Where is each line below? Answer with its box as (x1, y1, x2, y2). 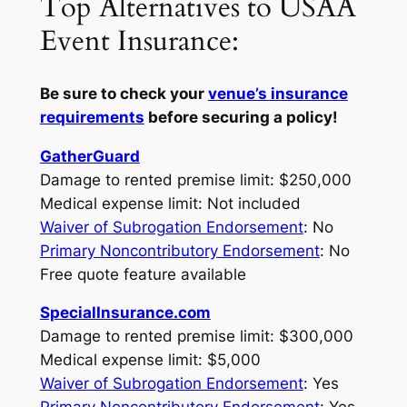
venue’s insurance (207, 84, 348, 103)
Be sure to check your (39, 84, 208, 103)
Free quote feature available (39, 264, 246, 283)
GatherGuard (39, 146, 140, 165)
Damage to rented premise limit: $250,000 (39, 170, 352, 189)
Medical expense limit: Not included (39, 194, 301, 213)
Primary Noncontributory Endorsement (39, 241, 320, 260)
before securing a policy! (144, 107, 338, 126)
